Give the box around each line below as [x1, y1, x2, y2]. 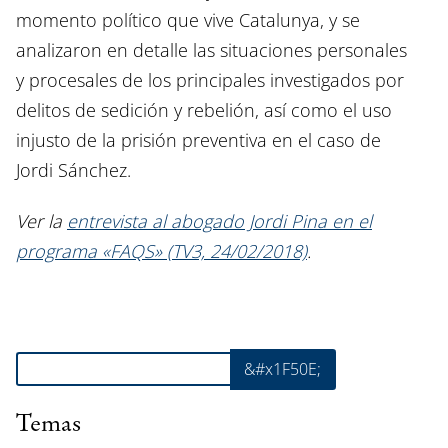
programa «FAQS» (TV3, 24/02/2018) [16, 239, 307, 264]
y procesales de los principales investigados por [16, 68, 404, 93]
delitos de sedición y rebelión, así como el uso [16, 98, 392, 123]
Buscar [15, 347, 63, 370]
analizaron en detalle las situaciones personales [16, 38, 407, 63]
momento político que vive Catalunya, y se [16, 8, 360, 33]
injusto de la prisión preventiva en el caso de [16, 128, 381, 153]
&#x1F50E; [244, 358, 322, 381]
